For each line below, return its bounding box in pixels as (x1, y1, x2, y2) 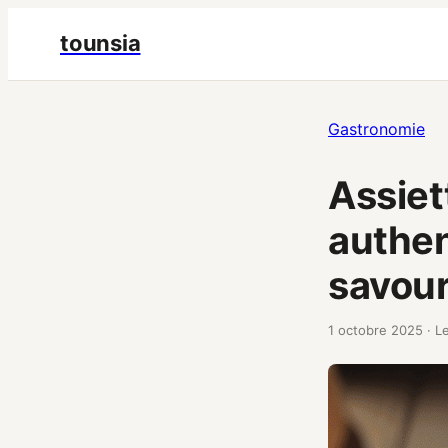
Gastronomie (328, 119, 425, 139)
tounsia (60, 29, 141, 56)
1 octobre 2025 (328, 321, 423, 338)
